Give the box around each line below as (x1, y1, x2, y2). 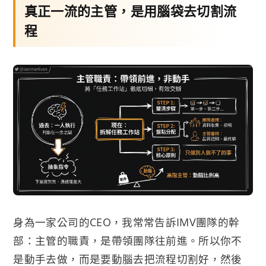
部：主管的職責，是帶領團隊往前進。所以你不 (13, 233, 242, 248)
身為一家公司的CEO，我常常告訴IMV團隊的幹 (13, 214, 240, 229)
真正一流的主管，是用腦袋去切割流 (24, 1, 237, 20)
